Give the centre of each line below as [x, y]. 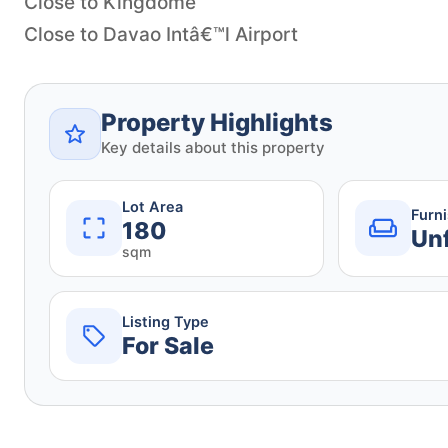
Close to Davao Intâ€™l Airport [161, 34]
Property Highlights [217, 122]
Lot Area [152, 206]
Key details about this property [213, 147]
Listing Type [165, 322]
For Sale [168, 346]
